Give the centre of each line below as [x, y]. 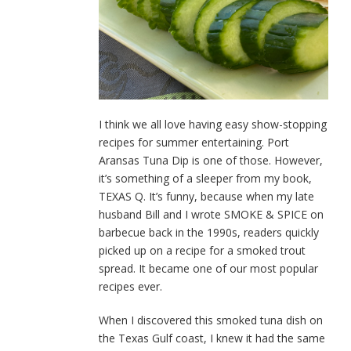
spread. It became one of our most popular [208, 269]
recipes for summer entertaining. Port [194, 143]
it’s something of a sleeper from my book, [205, 179]
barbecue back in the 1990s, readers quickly [209, 233]
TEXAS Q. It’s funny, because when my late [206, 197]
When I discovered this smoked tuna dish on [211, 320]
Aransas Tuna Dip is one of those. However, [211, 161]
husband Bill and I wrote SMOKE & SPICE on [211, 215]
